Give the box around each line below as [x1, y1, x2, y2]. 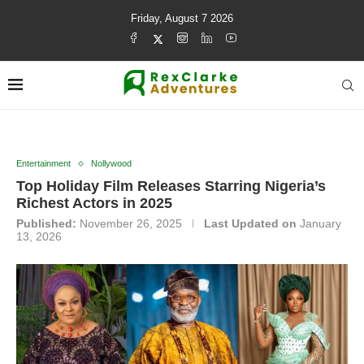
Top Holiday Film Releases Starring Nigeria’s [16, 178, 326, 194]
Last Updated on [204, 217, 297, 230]
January [300, 217, 341, 230]
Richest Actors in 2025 [16, 195, 172, 211]
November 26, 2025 [80, 217, 182, 230]
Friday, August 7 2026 [131, 12, 233, 24]
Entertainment [16, 158, 71, 168]
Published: [16, 217, 76, 230]
